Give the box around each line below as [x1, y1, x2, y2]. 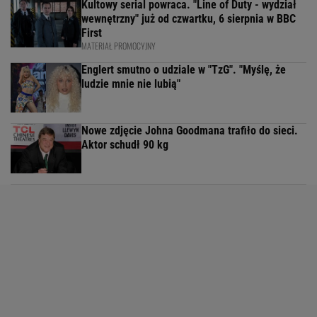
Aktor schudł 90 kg [81, 138, 168, 152]
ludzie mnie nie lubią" [81, 77, 180, 91]
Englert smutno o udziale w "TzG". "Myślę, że [81, 63, 286, 77]
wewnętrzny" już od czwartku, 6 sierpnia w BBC [81, 12, 296, 26]
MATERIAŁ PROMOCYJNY [81, 40, 156, 52]
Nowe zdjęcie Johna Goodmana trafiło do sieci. [81, 124, 298, 138]
